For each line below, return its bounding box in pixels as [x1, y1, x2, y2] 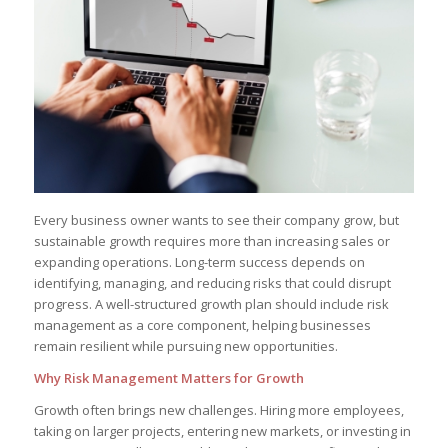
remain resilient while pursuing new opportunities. [33, 336, 338, 355]
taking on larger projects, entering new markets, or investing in [33, 421, 411, 440]
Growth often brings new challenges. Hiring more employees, [33, 400, 404, 419]
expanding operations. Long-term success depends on [33, 252, 365, 271]
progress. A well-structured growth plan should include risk [33, 294, 389, 313]
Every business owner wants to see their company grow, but [33, 210, 399, 229]
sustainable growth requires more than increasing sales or [33, 231, 390, 250]
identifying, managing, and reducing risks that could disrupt [33, 273, 391, 292]
